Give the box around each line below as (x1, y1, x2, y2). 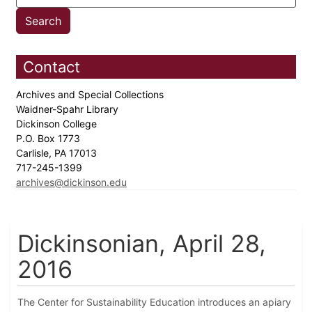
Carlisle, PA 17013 (16, 147, 100, 159)
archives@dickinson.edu (16, 176, 127, 189)
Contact (23, 58, 80, 77)
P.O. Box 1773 (16, 132, 83, 145)
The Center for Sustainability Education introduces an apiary (17, 296, 291, 309)
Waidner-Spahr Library (16, 103, 121, 116)
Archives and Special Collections (16, 88, 166, 101)
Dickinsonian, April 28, (17, 229, 266, 258)
